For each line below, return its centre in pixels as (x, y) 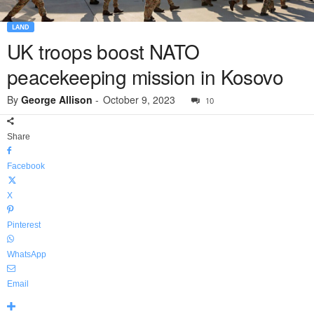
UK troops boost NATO (103, 52)
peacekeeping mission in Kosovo (145, 77)
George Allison (57, 100)
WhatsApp (27, 255)
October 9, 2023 (139, 100)
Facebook (26, 166)
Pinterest (24, 225)
